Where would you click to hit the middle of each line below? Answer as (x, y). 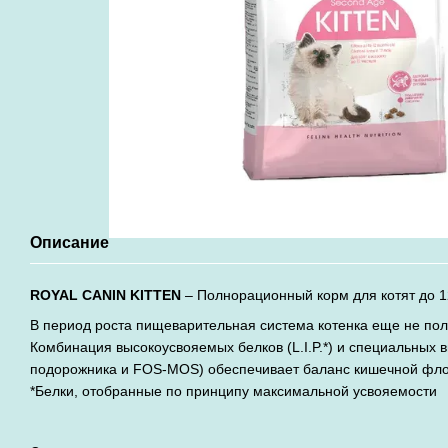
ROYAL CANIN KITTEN (105, 295)
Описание (69, 242)
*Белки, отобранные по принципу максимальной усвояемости (233, 391)
